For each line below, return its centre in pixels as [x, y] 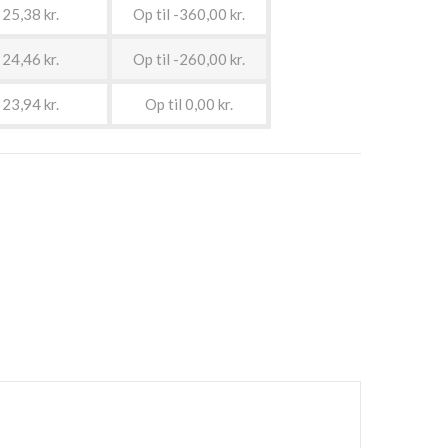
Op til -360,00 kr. [189, 14]
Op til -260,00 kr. [189, 59]
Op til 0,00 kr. [189, 104]
